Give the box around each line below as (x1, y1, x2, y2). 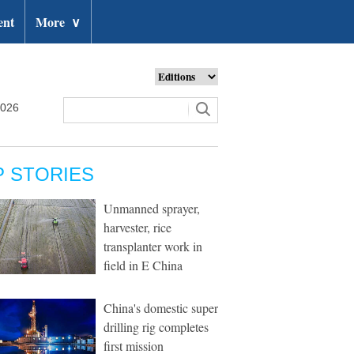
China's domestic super (104, 299, 218, 316)
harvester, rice (104, 219, 171, 235)
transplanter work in (104, 238, 202, 254)
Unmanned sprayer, (104, 200, 200, 217)
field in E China (104, 257, 183, 273)
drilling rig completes (104, 318, 209, 335)
